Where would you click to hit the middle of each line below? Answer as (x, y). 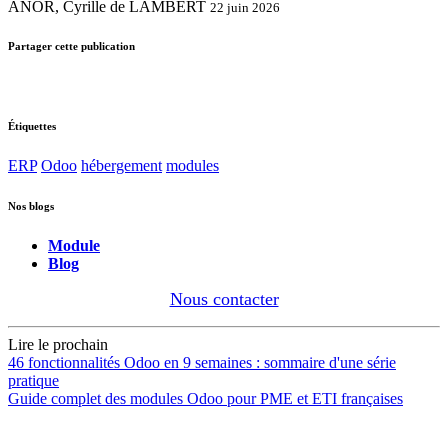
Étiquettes (32, 126)
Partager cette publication (71, 46)
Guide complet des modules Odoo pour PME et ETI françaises (205, 399)
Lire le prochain (58, 345)
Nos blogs (31, 206)
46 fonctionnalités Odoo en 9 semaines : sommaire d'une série (202, 363)
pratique (33, 381)
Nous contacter (224, 299)
